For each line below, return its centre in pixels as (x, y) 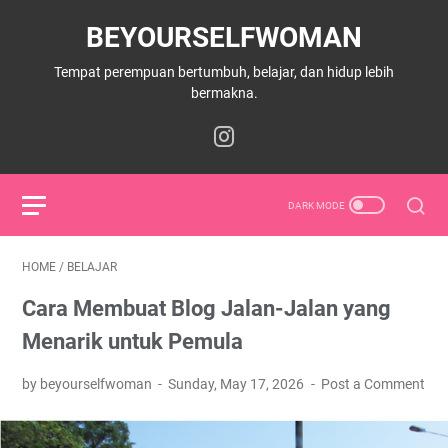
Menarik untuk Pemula (132, 341)
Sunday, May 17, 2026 (238, 384)
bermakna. (224, 93)
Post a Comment (372, 384)
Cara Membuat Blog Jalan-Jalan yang (206, 308)
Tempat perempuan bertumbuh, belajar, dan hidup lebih (224, 72)
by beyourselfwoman (88, 384)
